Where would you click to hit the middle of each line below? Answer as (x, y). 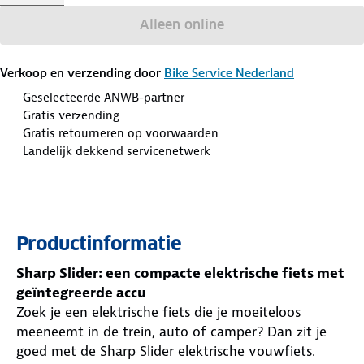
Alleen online (182, 24)
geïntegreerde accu (81, 292)
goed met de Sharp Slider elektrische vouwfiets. (166, 351)
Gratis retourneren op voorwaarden (121, 133)
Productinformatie (99, 243)
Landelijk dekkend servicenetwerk (117, 151)
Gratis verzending (71, 115)
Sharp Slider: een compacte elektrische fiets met (180, 273)
